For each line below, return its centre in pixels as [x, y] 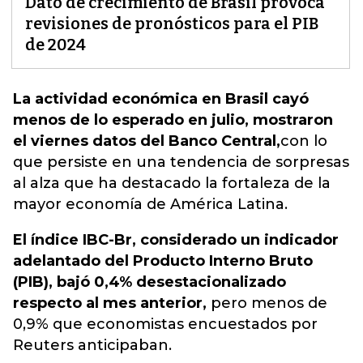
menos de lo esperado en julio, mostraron [173, 120]
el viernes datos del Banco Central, [147, 141]
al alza [36, 183]
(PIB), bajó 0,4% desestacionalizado [149, 282]
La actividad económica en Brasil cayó [161, 99]
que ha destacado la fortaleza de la [195, 183]
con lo [304, 141]
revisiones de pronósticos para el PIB [172, 23]
